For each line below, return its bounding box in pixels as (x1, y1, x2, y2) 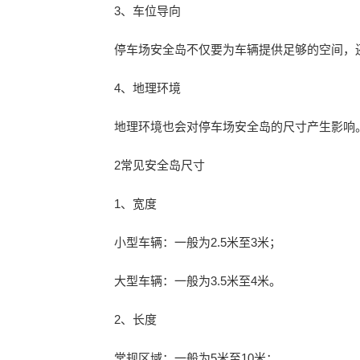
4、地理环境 (114, 81, 181, 95)
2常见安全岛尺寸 (114, 158, 205, 172)
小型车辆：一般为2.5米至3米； (114, 235, 281, 249)
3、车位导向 (114, 4, 181, 18)
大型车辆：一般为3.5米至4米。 (114, 274, 281, 288)
